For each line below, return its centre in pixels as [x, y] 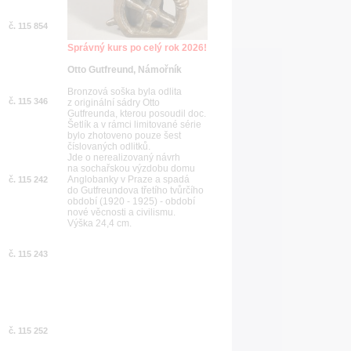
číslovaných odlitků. [109, 147]
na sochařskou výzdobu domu [131, 168]
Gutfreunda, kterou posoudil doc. [137, 114]
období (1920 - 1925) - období [131, 201]
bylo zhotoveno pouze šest [124, 136]
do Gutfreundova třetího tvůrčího [136, 190]
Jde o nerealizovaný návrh [124, 157]
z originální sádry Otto [114, 103]
